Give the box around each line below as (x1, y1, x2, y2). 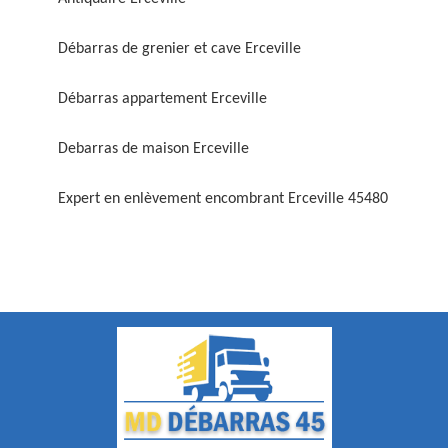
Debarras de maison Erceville (58, 141, 249, 157)
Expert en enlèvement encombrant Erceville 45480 (58, 191, 388, 207)
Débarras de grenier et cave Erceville (58, 41, 301, 57)
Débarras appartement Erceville (58, 91, 267, 107)
